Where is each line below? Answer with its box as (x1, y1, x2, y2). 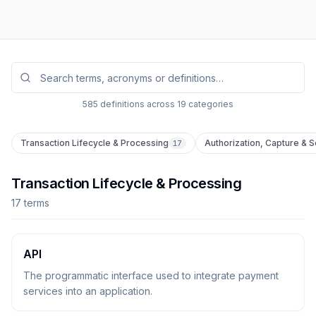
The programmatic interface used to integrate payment (23, 269, 279, 281)
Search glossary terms (11, 63, 132, 77)
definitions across (98, 99, 175, 109)
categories (186, 99, 233, 109)
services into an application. (23, 285, 152, 297)
